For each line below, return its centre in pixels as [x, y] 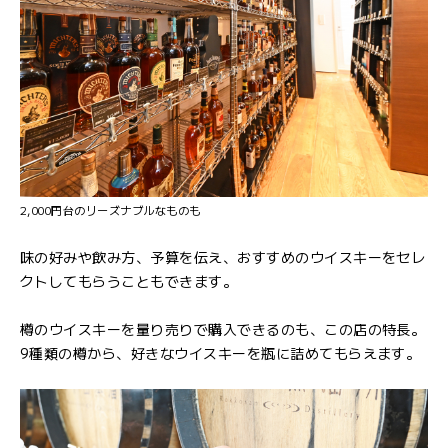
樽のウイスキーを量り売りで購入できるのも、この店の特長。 [223, 329]
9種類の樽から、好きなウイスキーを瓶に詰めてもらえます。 [220, 353]
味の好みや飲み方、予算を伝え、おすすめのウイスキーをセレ [223, 257]
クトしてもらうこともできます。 [129, 281]
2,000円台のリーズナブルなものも [110, 210]
